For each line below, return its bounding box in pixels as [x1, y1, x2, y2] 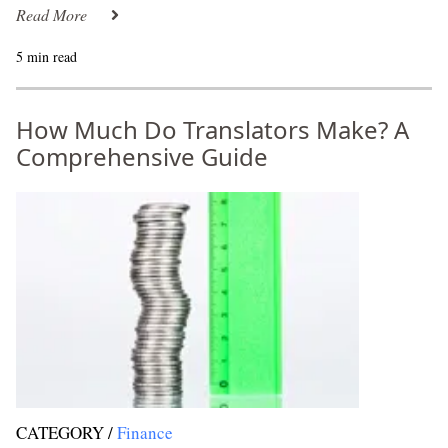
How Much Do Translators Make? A [16, 113, 409, 146]
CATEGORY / [16, 421, 113, 444]
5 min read [16, 47, 77, 66]
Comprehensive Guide [16, 140, 268, 173]
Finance [117, 421, 173, 444]
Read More [16, 4, 87, 25]
